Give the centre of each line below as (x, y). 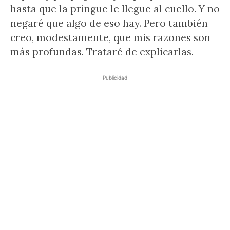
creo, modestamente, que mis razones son (110, 37)
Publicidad (115, 78)
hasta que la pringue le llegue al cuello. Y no (115, 9)
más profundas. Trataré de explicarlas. (102, 52)
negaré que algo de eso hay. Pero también (109, 23)
